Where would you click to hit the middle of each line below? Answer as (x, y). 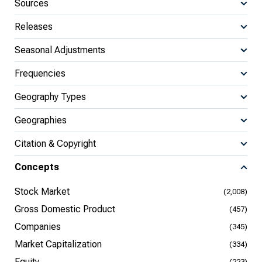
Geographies (41, 120)
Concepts (37, 167)
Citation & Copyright (55, 143)
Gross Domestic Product (65, 209)
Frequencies (40, 73)
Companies (38, 227)
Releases (34, 26)
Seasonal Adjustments (60, 50)
